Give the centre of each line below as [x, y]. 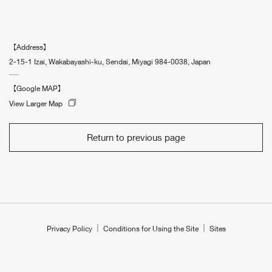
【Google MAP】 [37, 88]
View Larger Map [36, 103]
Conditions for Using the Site [151, 229]
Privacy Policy [69, 229]
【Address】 [30, 47]
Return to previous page [136, 137]
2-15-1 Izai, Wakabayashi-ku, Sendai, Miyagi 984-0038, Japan [110, 62]
